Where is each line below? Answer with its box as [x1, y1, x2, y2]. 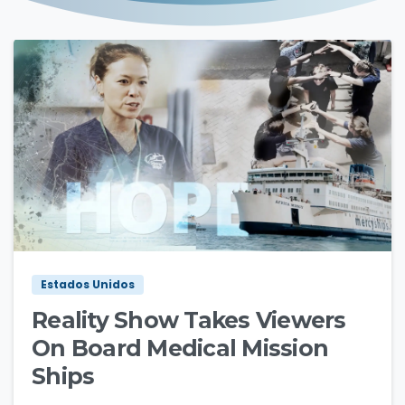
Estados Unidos [41, 277, 135, 293]
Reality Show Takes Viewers [32, 306, 346, 334]
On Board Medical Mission [32, 334, 329, 363]
